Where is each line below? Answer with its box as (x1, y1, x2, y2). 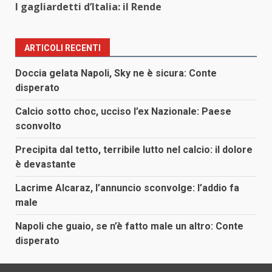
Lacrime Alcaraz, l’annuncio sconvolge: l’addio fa (15, 182, 239, 194)
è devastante (15, 158, 76, 171)
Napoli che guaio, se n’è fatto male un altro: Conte (15, 220, 243, 233)
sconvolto (15, 120, 61, 132)
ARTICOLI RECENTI (24, 43, 101, 53)
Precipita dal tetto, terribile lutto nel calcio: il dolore (15, 144, 253, 156)
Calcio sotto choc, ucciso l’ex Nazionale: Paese (15, 106, 231, 118)
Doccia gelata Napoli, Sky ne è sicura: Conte (15, 67, 217, 80)
